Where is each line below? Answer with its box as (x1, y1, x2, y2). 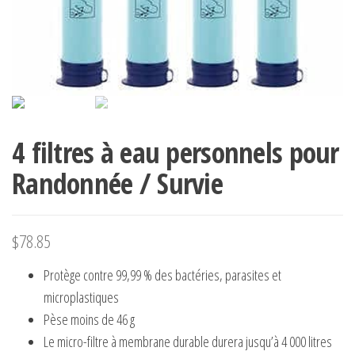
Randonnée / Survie (12, 164, 223, 203)
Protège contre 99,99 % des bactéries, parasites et (44, 265, 281, 284)
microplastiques (44, 288, 119, 307)
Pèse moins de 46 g (44, 310, 135, 329)
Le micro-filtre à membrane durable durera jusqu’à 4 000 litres (44, 332, 332, 351)
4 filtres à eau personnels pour (12, 133, 339, 172)
